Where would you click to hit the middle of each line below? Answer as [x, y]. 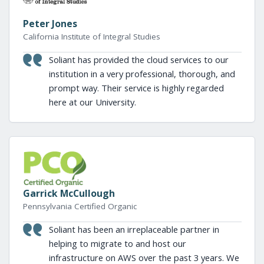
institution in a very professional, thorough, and [142, 73]
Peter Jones [50, 23]
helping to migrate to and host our [117, 243]
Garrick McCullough [69, 193]
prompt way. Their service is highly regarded [136, 88]
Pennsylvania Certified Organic [80, 206]
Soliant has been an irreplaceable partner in [134, 229]
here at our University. [92, 102]
